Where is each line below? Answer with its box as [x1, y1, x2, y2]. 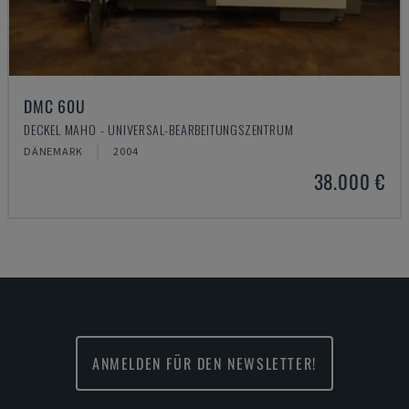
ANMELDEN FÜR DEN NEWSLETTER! [92, 352, 317, 374]
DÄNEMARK [24, 144, 83, 158]
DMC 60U [24, 94, 86, 118]
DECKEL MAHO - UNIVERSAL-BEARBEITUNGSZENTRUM [24, 120, 294, 139]
